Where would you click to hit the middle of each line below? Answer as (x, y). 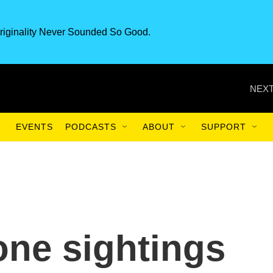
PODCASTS (91, 127)
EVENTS (34, 127)
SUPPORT (224, 127)
